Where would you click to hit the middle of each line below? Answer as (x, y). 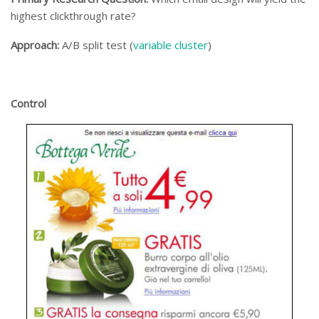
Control (28, 104)
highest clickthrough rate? (73, 16)
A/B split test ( (96, 45)
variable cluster (171, 45)
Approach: (35, 45)
